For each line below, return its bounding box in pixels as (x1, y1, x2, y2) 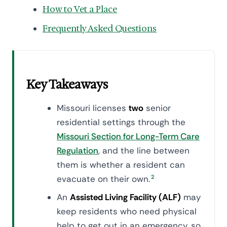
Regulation (57, 145, 98, 156)
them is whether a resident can (57, 159, 185, 170)
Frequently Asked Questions (43, 23, 157, 34)
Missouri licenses (57, 102, 129, 113)
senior (143, 102, 171, 113)
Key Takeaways (26, 77, 108, 93)
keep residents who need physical (57, 206, 197, 217)
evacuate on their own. (57, 173, 150, 184)
